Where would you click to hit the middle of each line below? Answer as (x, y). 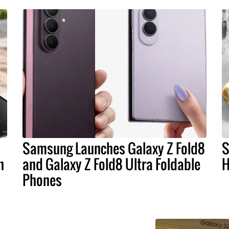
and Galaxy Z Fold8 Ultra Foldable (111, 164)
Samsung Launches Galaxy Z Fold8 (114, 148)
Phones (42, 180)
